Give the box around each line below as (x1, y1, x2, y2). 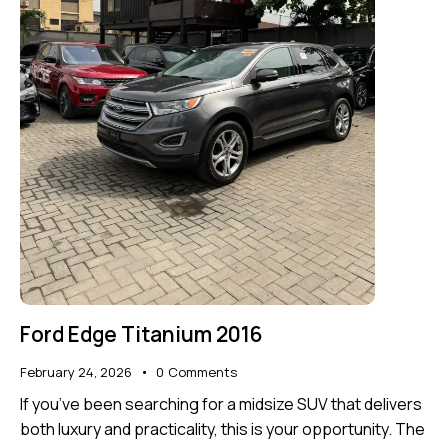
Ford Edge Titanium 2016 (20, 320, 263, 349)
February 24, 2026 (20, 363, 132, 382)
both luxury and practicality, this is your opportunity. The (20, 417, 425, 440)
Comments (167, 363, 237, 382)
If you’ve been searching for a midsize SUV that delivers (20, 392, 422, 415)
